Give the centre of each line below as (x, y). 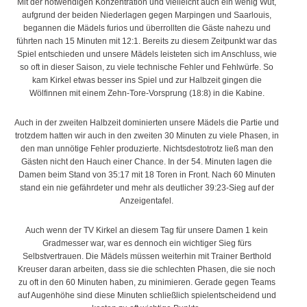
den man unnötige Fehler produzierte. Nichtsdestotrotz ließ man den (147, 149)
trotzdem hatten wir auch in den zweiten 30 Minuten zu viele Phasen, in (147, 136)
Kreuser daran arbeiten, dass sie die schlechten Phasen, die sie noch (147, 270)
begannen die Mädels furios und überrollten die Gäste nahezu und (147, 28)
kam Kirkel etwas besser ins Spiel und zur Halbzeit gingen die (147, 81)
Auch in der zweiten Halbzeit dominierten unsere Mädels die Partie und (147, 123)
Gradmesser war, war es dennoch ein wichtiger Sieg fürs (147, 244)
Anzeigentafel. (147, 201)
